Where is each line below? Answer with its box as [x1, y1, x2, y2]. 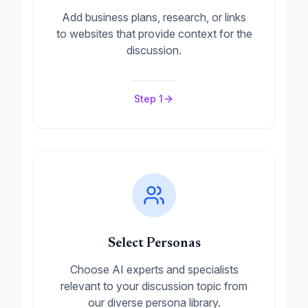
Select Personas [107, 236, 201, 250]
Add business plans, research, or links [62, 10, 246, 24]
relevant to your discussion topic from [60, 279, 247, 293]
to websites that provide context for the [56, 27, 252, 41]
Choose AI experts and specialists [69, 263, 239, 276]
